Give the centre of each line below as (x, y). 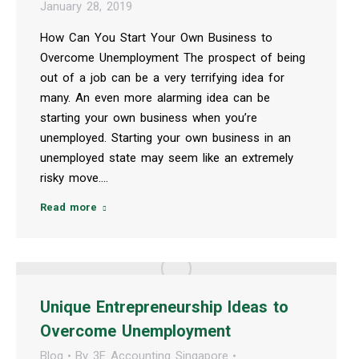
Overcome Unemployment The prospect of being (173, 57)
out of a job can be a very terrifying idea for (162, 77)
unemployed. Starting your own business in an (165, 137)
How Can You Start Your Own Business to (156, 37)
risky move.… (74, 177)
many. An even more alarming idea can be (155, 97)
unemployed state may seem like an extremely (167, 157)
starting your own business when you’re (149, 117)
